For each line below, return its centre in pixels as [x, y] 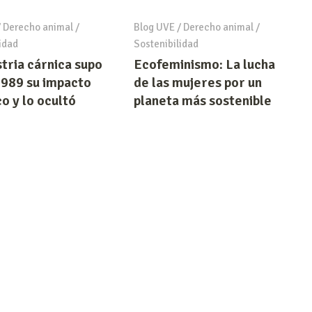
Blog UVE [154, 27]
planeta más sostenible [202, 100]
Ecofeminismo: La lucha [204, 64]
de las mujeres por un [197, 82]
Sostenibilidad [166, 44]
